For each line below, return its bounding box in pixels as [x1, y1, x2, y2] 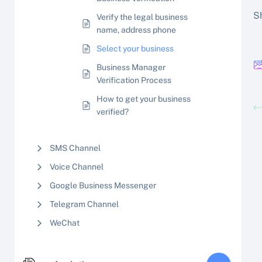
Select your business [96, 44, 174, 53]
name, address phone [96, 25, 176, 35]
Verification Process [96, 75, 171, 85]
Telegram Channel [50, 199, 119, 209]
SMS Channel [50, 143, 101, 153]
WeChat [50, 218, 80, 227]
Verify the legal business [96, 12, 188, 22]
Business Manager [96, 63, 166, 72]
